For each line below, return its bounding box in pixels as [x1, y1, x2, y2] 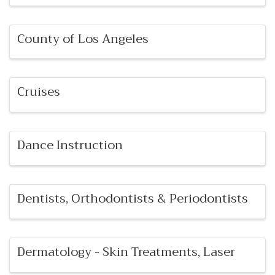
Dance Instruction [17, 134, 123, 157]
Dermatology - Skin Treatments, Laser [17, 241, 235, 263]
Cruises [17, 81, 60, 103]
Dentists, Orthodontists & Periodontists [17, 188, 248, 210]
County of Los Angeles [17, 28, 149, 50]
